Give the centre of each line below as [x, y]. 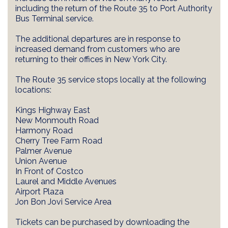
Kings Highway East [53, 110]
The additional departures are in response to [98, 39]
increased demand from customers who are [97, 49]
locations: [33, 90]
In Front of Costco [49, 171]
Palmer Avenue [44, 151]
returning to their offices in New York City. [91, 59]
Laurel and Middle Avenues [66, 181]
